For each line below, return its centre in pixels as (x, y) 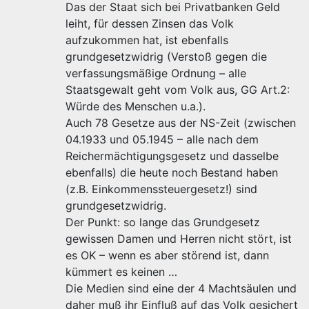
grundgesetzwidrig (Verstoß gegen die (166, 57)
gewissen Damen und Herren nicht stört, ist (179, 239)
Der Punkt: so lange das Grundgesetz (163, 222)
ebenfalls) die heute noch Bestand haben (172, 173)
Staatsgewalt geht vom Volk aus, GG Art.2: (178, 90)
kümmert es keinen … (121, 272)
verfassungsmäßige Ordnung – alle (156, 73)
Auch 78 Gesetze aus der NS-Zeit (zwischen (181, 123)
